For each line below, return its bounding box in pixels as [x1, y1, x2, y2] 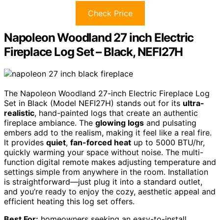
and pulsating [144, 117, 196, 128]
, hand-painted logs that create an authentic [34, 108, 198, 118]
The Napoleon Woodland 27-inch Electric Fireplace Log [4, 88, 210, 98]
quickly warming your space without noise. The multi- [4, 147, 203, 157]
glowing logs [95, 117, 144, 128]
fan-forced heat [70, 137, 131, 147]
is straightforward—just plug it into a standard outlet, [4, 176, 202, 187]
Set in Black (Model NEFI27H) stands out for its [4, 98, 183, 108]
